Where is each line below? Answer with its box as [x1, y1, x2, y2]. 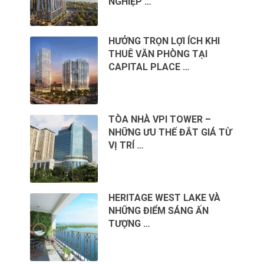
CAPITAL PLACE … [108, 61, 190, 72]
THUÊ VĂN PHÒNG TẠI [108, 48, 208, 60]
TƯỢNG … [108, 217, 151, 229]
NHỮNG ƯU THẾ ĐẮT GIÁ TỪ [108, 126, 232, 138]
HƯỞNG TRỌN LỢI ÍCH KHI [108, 35, 220, 47]
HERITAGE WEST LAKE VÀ [108, 192, 221, 203]
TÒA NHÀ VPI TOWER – [108, 113, 212, 125]
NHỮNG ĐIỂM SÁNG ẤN [108, 204, 209, 216]
